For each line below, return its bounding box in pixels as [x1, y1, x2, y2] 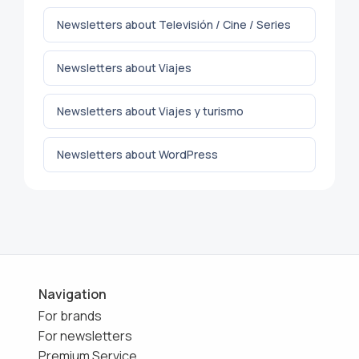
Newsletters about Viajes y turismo [57, 103, 244, 119]
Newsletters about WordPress [57, 146, 218, 162]
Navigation [38, 284, 107, 303]
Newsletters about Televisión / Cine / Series [57, 16, 291, 32]
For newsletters [38, 326, 132, 345]
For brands [38, 306, 102, 325]
